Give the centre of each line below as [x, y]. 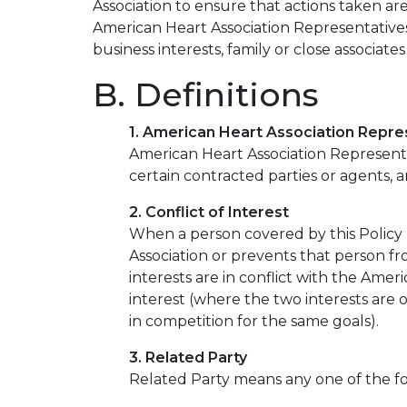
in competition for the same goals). [254, 321]
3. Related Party [188, 357]
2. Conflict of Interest [209, 212]
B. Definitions [206, 94]
